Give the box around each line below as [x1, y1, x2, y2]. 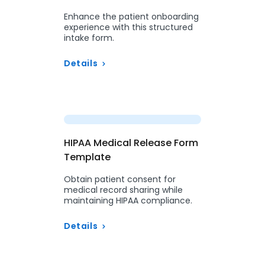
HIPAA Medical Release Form [64, 136, 198, 150]
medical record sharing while [64, 184, 183, 196]
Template [64, 150, 111, 164]
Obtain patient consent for [64, 173, 176, 185]
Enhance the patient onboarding [64, 11, 199, 22]
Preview [121, 99, 164, 112]
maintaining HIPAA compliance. [64, 195, 192, 206]
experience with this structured [64, 21, 193, 33]
